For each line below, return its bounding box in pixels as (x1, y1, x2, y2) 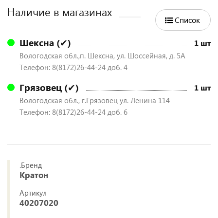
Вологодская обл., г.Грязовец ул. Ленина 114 (19, 95, 170, 105)
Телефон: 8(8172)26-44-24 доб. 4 (19, 62, 127, 72)
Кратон (19, 169, 48, 181)
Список (175, 15, 200, 25)
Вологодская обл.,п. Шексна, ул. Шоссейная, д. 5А (19, 51, 185, 60)
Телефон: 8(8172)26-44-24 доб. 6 (19, 107, 127, 117)
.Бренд (19, 160, 42, 170)
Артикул (19, 188, 47, 198)
